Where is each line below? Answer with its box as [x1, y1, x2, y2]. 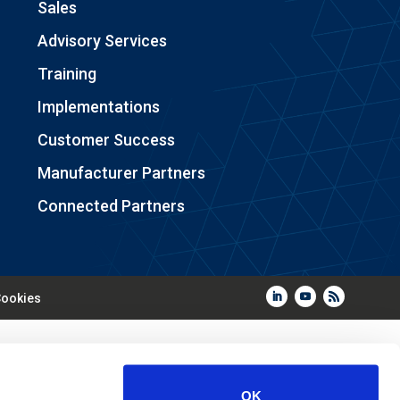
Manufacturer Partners [37, 162, 205, 182]
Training [37, 63, 96, 83]
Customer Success [37, 129, 175, 149]
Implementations [37, 96, 160, 116]
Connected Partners [37, 196, 185, 215]
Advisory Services [37, 30, 167, 50]
